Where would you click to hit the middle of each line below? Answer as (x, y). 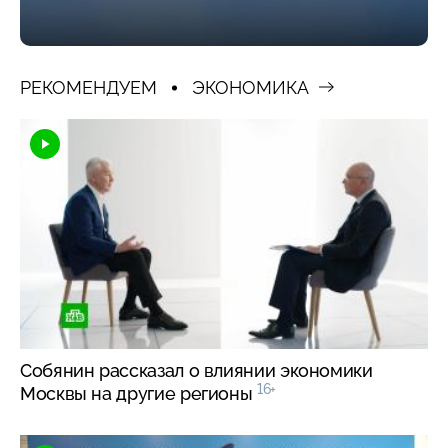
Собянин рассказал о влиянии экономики (196, 371)
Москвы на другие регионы (138, 394)
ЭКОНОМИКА (250, 88)
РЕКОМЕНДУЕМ (88, 88)
